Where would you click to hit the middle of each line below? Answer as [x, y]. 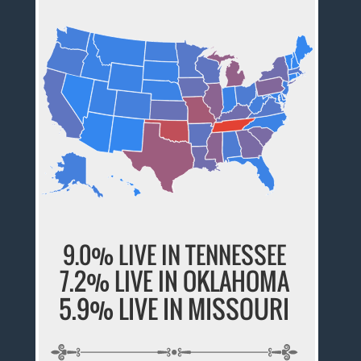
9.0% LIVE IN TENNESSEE [174, 255]
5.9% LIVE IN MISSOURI [174, 309]
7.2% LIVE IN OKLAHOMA [174, 281]
